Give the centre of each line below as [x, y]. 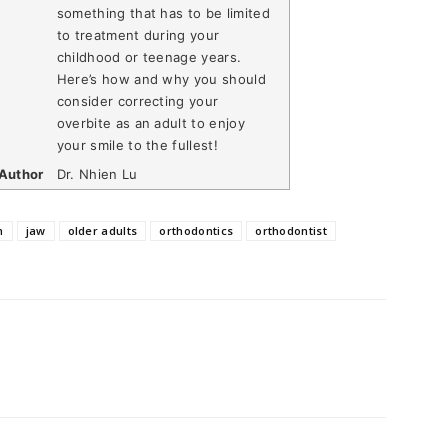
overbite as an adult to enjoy [150, 122]
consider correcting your [137, 100]
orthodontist [291, 231]
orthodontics [196, 231]
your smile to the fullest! [137, 144]
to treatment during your [138, 34]
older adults [102, 231]
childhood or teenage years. [149, 56]
